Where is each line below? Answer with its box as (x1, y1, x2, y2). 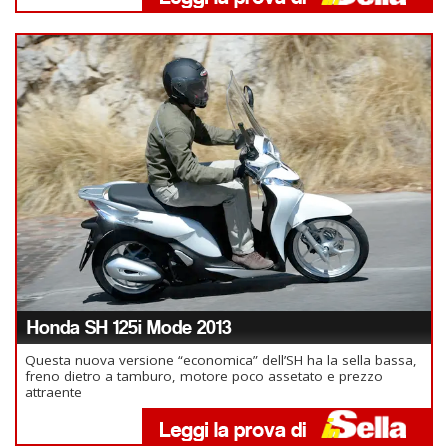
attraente (25, 382, 82, 401)
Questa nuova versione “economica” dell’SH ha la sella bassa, (25, 350, 417, 369)
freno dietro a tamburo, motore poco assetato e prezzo (25, 366, 383, 385)
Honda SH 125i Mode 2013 (27, 315, 231, 339)
